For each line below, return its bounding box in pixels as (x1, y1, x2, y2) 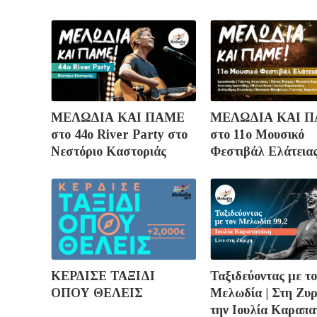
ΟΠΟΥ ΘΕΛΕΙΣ (51, 286, 143, 301)
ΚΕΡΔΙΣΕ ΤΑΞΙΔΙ (51, 269, 155, 284)
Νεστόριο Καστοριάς (51, 144, 166, 159)
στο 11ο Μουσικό (210, 127, 304, 142)
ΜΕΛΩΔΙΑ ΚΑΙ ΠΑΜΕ (51, 110, 185, 125)
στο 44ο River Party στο (51, 127, 188, 142)
